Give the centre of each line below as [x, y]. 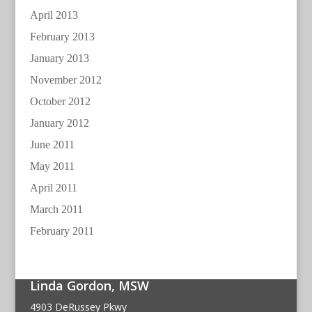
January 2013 [59, 58]
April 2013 [54, 15]
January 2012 [59, 123]
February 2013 [62, 36]
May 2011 [52, 166]
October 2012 [60, 101]
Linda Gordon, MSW [89, 285]
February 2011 [62, 231]
